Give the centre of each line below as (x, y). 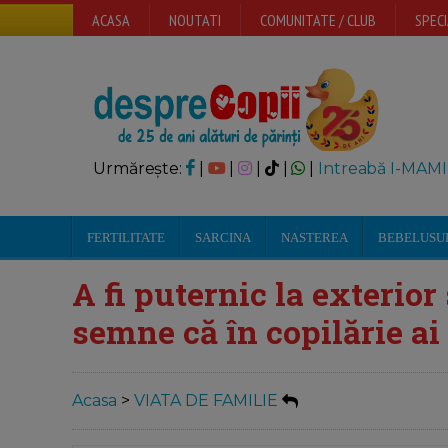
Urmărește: (139, 168)
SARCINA (223, 237)
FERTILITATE (126, 237)
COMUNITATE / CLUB (318, 20)
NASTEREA (314, 237)
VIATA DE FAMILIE (206, 401)
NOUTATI (195, 20)
